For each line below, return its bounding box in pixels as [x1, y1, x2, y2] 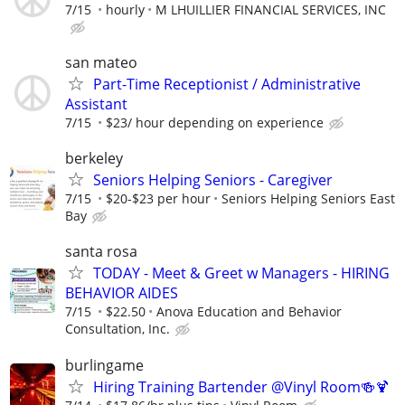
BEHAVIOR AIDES [65, 283, 178, 304]
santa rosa [65, 241, 137, 262]
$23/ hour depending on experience [106, 113, 324, 131]
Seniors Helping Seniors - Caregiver [93, 170, 333, 191]
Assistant [65, 93, 127, 114]
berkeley [65, 148, 123, 169]
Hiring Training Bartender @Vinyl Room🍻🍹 [93, 376, 390, 397]
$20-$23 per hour [106, 190, 211, 208]
